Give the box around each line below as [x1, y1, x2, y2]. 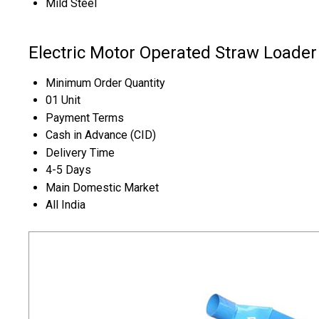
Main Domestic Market [46, 181, 159, 195]
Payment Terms [46, 111, 124, 125]
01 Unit [46, 93, 80, 108]
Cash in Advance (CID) [46, 128, 156, 142]
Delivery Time [46, 146, 115, 160]
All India [46, 198, 85, 212]
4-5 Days [46, 163, 91, 177]
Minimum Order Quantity [46, 76, 165, 90]
